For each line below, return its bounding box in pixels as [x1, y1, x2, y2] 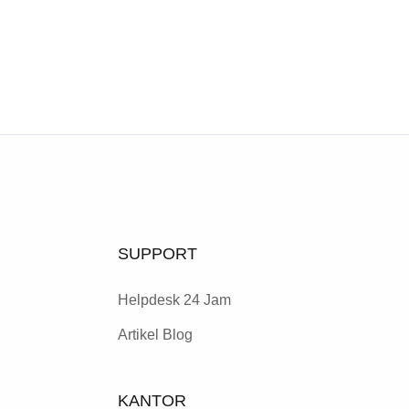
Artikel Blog [117, 327, 193, 342]
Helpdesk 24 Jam [117, 292, 231, 308]
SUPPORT [117, 245, 197, 263]
